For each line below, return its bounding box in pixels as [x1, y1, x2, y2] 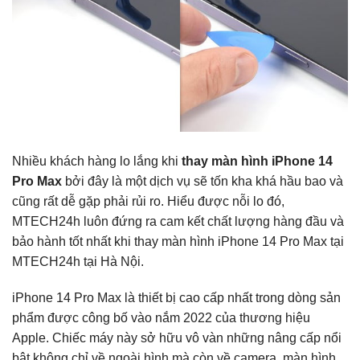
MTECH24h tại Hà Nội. [12, 254, 144, 268]
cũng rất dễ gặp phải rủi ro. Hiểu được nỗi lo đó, [12, 194, 284, 208]
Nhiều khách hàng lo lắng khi [12, 153, 182, 168]
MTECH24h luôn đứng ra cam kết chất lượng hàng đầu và [12, 214, 344, 228]
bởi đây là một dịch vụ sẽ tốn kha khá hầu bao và [62, 174, 343, 188]
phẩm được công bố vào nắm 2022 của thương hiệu [12, 311, 310, 325]
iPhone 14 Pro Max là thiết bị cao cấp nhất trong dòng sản [12, 291, 341, 305]
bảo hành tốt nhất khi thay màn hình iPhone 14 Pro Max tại [12, 234, 344, 248]
